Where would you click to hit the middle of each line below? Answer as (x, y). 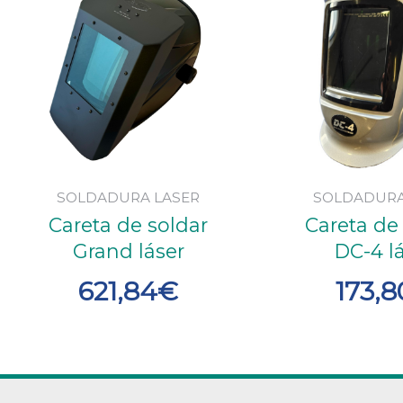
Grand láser (128, 251)
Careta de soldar (128, 225)
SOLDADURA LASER (128, 197)
